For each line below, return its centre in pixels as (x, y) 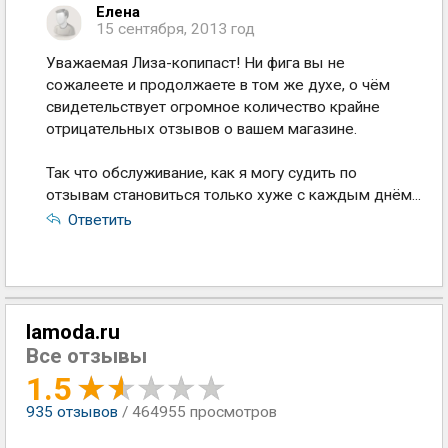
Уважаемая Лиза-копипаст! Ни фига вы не (195, 63)
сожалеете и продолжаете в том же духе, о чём (218, 85)
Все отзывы (86, 356)
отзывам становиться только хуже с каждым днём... (233, 195)
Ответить (100, 220)
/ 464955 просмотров (199, 412)
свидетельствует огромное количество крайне (213, 107)
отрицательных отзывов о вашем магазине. (201, 129)
